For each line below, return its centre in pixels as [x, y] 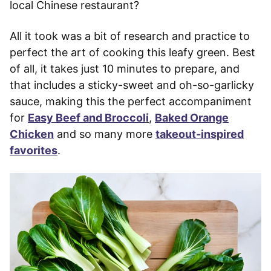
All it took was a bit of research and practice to [130, 36]
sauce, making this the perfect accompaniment [131, 102]
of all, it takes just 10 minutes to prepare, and [125, 69]
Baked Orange [192, 118]
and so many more [105, 134]
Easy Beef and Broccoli [88, 118]
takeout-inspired [200, 134]
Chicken [32, 134]
